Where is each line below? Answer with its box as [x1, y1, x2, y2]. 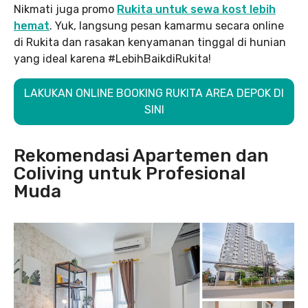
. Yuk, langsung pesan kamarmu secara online [49, 19, 284, 32]
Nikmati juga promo [14, 2, 117, 16]
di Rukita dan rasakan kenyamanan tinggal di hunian [14, 35, 286, 49]
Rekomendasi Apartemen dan [14, 144, 269, 166]
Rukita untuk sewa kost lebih [117, 2, 276, 16]
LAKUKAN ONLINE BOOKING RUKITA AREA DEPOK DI [24, 86, 284, 100]
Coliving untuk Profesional [14, 162, 245, 184]
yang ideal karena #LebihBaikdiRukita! [14, 52, 211, 65]
